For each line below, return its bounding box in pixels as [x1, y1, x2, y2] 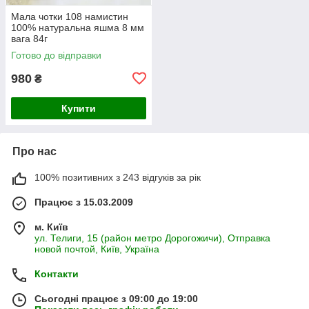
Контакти [34, 268, 79, 279]
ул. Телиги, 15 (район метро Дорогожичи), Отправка [34, 232, 270, 243]
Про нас [12, 145, 57, 157]
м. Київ [34, 221, 68, 232]
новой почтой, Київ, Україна [34, 243, 159, 255]
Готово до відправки [11, 49, 101, 61]
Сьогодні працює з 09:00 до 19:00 [34, 292, 198, 304]
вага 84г [11, 32, 48, 44]
